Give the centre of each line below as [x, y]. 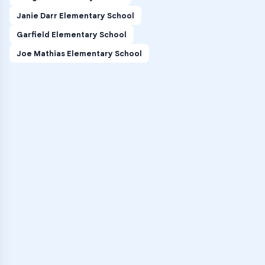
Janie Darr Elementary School [75, 15]
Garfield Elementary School [72, 34]
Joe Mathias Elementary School [79, 53]
